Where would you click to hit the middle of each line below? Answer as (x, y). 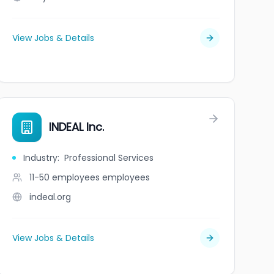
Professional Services (109, 158)
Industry (40, 158)
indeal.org (50, 197)
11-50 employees (64, 177)
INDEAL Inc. (76, 127)
